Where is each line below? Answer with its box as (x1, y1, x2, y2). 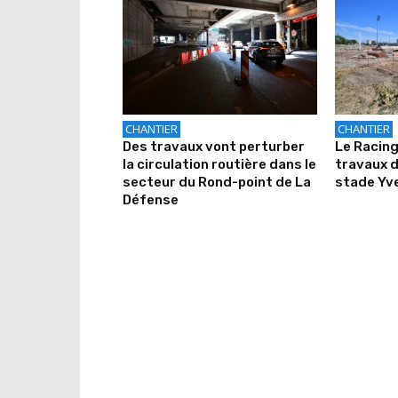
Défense (123, 191, 179, 208)
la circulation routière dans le (123, 155, 316, 172)
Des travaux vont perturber (123, 138, 305, 155)
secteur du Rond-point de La (123, 173, 311, 190)
